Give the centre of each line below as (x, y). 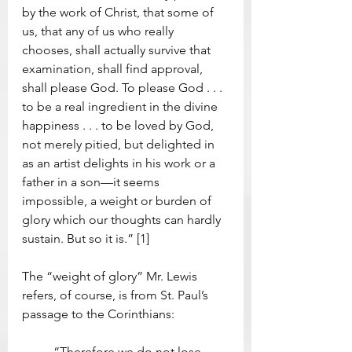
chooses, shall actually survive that (118, 50)
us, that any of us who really (99, 31)
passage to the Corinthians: (101, 314)
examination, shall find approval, (114, 69)
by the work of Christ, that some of (119, 13)
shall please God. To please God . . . (124, 88)
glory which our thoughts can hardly (123, 220)
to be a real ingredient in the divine (121, 107)
